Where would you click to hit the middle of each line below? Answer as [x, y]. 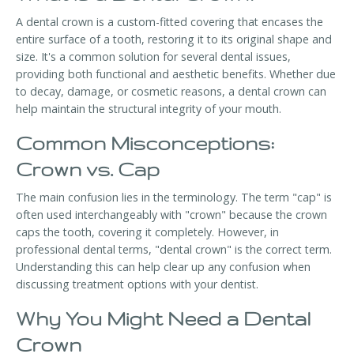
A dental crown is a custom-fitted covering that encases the [169, 22]
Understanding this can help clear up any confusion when [163, 267]
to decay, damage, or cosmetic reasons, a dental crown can [171, 92]
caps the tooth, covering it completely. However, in [147, 232]
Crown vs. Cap [88, 170]
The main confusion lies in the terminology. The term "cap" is [174, 198]
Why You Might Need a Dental [163, 319]
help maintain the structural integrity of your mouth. [149, 109]
